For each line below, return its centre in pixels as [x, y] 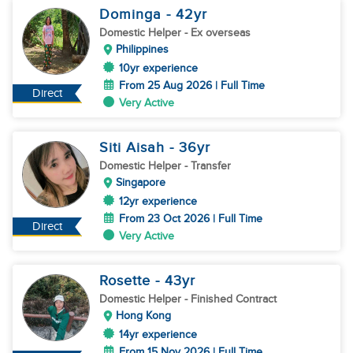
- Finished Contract [230, 299]
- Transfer [208, 166]
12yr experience [158, 201]
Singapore [141, 182]
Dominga [133, 15]
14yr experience [158, 334]
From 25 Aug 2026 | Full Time [192, 85]
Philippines [142, 49]
